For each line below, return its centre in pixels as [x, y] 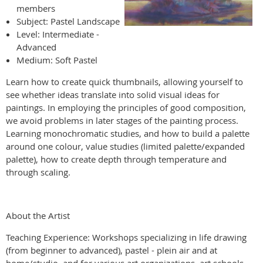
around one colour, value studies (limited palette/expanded [125, 146]
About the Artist [38, 215]
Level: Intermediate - [58, 34]
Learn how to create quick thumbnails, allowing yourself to [124, 81]
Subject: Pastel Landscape [68, 21]
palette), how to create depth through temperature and [116, 159]
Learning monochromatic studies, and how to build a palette [128, 133]
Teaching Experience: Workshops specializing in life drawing [126, 237]
